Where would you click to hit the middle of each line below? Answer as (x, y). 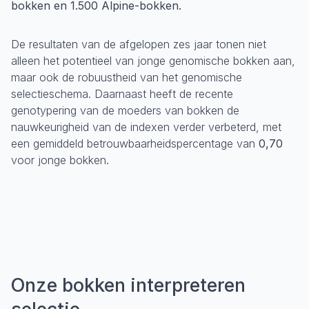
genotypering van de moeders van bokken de (125, 110)
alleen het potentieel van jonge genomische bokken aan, (153, 60)
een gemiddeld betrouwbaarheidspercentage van (135, 143)
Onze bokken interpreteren (128, 285)
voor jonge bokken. (60, 160)
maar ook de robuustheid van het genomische (127, 77)
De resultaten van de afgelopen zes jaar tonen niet (139, 44)
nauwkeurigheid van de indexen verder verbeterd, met (146, 127)
